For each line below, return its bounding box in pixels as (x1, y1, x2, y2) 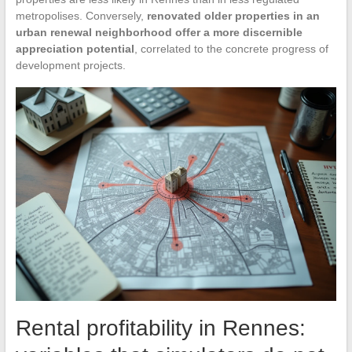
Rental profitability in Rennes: (15, 316, 306, 341)
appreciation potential (15, 42, 134, 56)
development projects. (15, 59, 126, 72)
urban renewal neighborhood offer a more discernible (15, 26, 302, 39)
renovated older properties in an (146, 9, 320, 23)
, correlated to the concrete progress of (134, 42, 328, 56)
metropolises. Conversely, (15, 9, 147, 23)
